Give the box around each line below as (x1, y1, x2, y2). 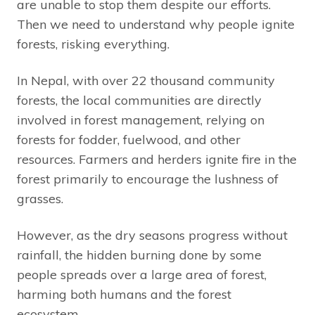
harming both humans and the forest (17, 285, 231, 302)
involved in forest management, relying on (17, 111, 264, 128)
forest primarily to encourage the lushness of (17, 170, 278, 187)
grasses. (17, 190, 63, 207)
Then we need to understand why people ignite (17, 15, 295, 32)
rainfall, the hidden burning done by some (17, 246, 262, 263)
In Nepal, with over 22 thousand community (17, 72, 275, 89)
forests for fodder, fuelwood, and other (17, 131, 240, 148)
